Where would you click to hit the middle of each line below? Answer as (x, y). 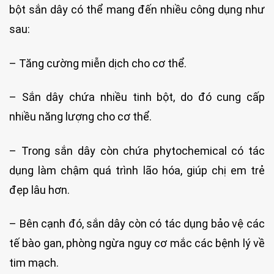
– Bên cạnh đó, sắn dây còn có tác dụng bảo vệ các (137, 223)
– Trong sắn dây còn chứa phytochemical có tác (137, 150)
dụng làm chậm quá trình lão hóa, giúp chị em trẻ (137, 170)
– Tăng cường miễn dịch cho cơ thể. (98, 63)
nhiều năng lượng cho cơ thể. (80, 117)
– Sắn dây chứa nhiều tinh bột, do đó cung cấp (137, 97)
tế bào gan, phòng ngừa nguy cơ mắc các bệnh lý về (137, 243)
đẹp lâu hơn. (39, 190)
